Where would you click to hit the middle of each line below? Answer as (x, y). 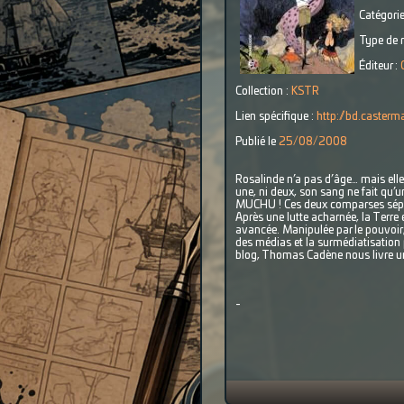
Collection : (263, 91)
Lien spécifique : (276, 116)
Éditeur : (380, 66)
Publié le (257, 142)
